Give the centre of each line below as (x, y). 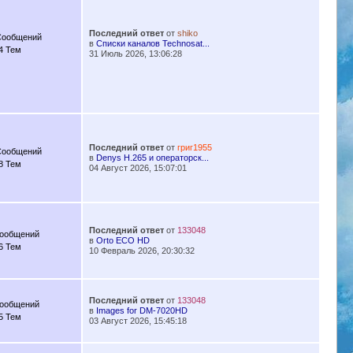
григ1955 (194, 148)
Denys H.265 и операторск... (152, 158)
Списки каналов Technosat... (152, 44)
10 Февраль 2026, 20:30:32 (141, 251)
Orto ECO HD (123, 241)
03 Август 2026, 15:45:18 (137, 321)
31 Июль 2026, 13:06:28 (135, 54)
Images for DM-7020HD (141, 311)
